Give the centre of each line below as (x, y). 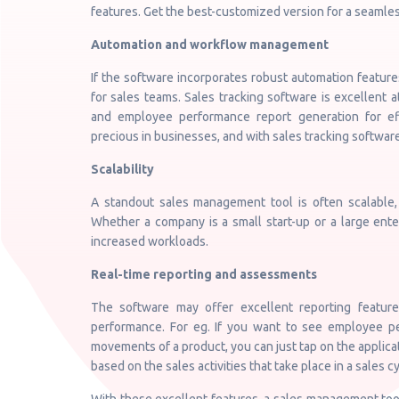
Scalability (122, 169)
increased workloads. (150, 241)
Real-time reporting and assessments (204, 274)
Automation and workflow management (210, 45)
